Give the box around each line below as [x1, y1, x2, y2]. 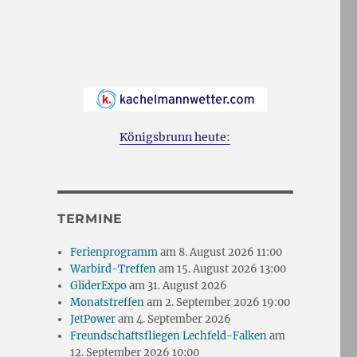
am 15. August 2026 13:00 [156, 262, 287, 277]
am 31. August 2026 [127, 279, 228, 293]
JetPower [70, 312, 116, 327]
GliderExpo [70, 279, 127, 293]
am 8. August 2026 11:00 [158, 245, 283, 260]
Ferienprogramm [70, 245, 159, 260]
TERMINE [57, 211, 124, 227]
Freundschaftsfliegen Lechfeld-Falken [70, 329, 268, 343]
